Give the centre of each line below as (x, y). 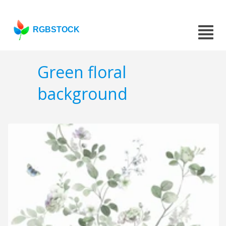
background (82, 94)
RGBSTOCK (56, 30)
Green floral (82, 72)
